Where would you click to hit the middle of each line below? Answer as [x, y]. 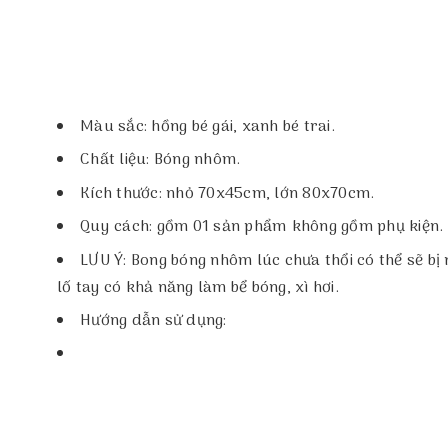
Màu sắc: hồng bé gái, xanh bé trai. [207, 127]
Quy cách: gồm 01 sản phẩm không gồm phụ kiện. [262, 227]
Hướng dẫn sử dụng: [153, 320]
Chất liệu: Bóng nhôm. [160, 160]
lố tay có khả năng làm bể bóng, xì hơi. [198, 287]
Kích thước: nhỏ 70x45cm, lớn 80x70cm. [227, 193]
